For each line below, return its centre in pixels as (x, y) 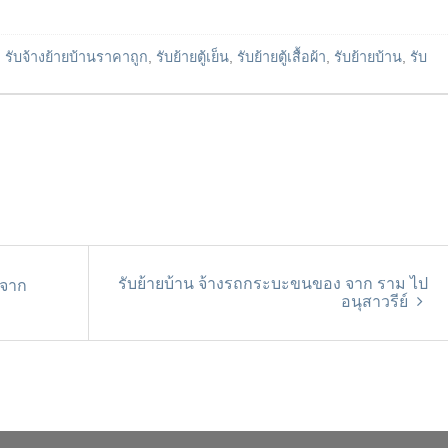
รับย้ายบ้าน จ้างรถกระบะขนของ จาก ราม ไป (273, 283)
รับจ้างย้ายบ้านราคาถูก (76, 56)
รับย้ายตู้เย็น (192, 56)
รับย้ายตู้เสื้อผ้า (281, 56)
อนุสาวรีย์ (376, 301)
